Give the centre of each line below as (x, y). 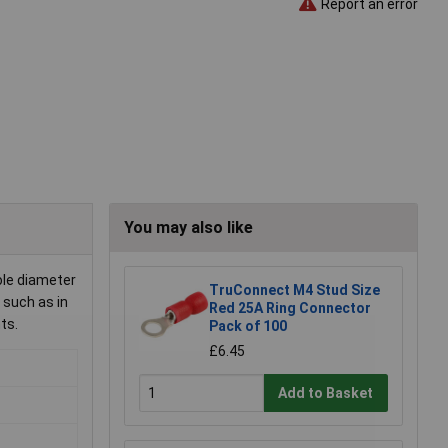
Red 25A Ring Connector (290, 308)
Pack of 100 (248, 326)
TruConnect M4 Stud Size (294, 290)
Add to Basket (326, 392)
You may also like (188, 228)
